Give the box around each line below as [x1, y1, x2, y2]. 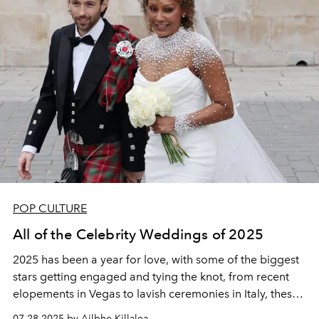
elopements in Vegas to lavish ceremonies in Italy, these [13, 286, 298, 300]
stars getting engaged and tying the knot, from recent [13, 269, 289, 283]
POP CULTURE [13, 201, 87, 215]
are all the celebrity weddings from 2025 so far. [13, 303, 258, 318]
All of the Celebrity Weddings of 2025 [13, 225, 263, 243]
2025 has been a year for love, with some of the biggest [13, 252, 299, 266]
